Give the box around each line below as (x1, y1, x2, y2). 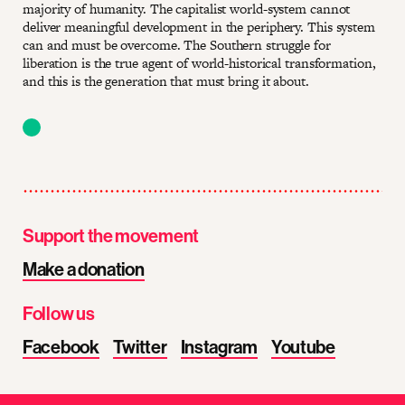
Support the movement (23, 224, 199, 247)
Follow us (23, 302, 95, 325)
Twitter (112, 335, 167, 358)
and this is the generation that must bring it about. (23, 71, 309, 90)
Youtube (270, 335, 335, 358)
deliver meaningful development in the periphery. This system (23, 16, 375, 36)
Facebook (23, 335, 99, 358)
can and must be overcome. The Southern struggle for (23, 34, 331, 54)
